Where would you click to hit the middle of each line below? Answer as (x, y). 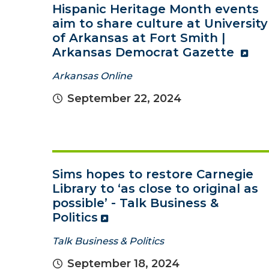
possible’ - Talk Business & (135, 203)
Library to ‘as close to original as (155, 189)
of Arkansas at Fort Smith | (139, 38)
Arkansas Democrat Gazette (145, 52)
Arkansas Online (92, 76)
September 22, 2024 (124, 98)
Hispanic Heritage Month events (156, 9)
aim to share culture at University (160, 23)
